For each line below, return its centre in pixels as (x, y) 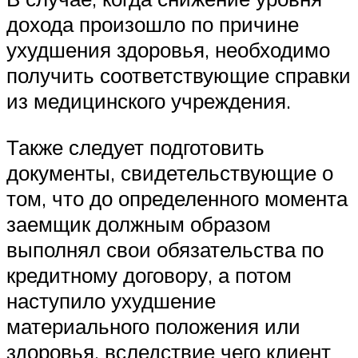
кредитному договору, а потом (149, 274)
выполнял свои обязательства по (165, 249)
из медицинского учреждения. (149, 101)
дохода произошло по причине (153, 24)
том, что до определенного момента (177, 198)
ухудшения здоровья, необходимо (168, 50)
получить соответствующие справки (179, 76)
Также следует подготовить (135, 147)
